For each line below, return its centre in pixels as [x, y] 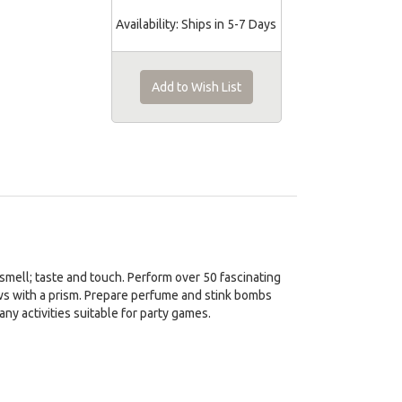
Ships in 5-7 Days [227, 24]
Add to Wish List [196, 87]
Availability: [147, 24]
